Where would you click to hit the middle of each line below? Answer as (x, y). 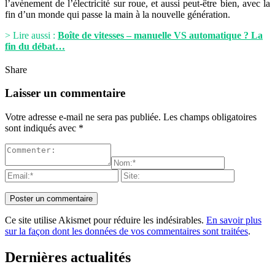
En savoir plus (234, 220)
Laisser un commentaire (65, 93)
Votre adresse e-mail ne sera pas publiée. (83, 117)
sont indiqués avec (42, 128)
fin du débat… (35, 46)
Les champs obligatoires (210, 117)
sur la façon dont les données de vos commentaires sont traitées (126, 231)
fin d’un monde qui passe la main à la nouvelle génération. (118, 14)
